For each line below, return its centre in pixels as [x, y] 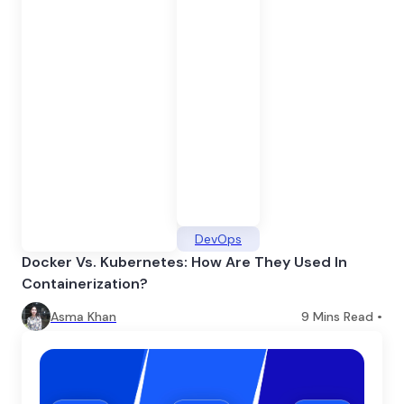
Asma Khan [83, 316]
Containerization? [85, 283]
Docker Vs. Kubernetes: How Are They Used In [184, 262]
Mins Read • [346, 316]
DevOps [218, 239]
